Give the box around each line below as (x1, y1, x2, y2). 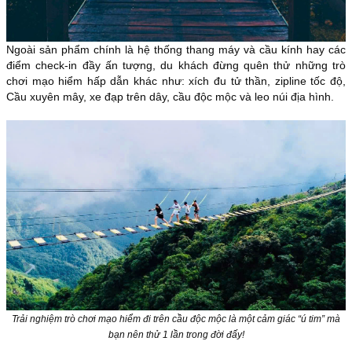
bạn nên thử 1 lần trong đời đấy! (108, 329, 244, 341)
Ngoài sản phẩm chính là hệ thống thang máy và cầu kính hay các (6, 42, 346, 56)
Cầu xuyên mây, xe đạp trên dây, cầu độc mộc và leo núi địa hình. (6, 90, 334, 103)
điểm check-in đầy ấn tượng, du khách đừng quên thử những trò (6, 58, 346, 71)
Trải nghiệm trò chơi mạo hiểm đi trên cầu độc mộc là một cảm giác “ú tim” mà (12, 313, 340, 325)
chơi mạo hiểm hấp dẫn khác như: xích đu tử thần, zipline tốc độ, (6, 74, 346, 87)
